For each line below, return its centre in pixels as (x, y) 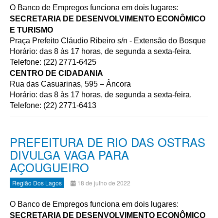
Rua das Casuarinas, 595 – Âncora (70, 84)
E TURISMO (31, 30)
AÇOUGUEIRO (49, 167)
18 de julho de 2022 (104, 183)
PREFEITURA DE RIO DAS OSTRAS (108, 142)
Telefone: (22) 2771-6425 (53, 62)
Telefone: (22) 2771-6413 (53, 105)
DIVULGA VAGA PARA (69, 154)
